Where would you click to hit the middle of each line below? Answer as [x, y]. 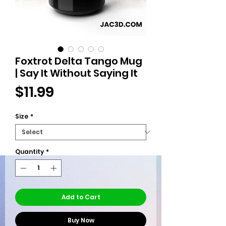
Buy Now [81, 220]
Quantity [30, 152]
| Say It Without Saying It [76, 73]
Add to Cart [81, 197]
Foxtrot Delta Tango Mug [79, 61]
